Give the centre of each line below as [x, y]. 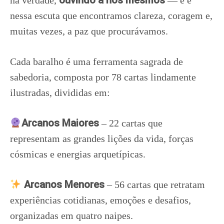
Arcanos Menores [63, 184]
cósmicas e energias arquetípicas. [78, 154]
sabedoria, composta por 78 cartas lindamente [103, 77]
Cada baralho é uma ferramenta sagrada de [96, 61]
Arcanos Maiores [60, 123]
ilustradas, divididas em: [60, 92]
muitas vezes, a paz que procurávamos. [89, 31]
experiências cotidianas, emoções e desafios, [100, 200]
